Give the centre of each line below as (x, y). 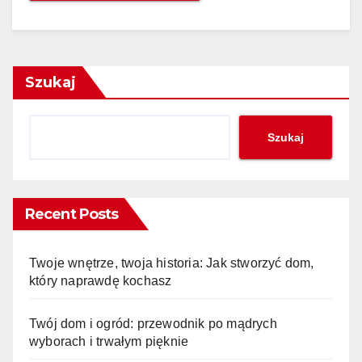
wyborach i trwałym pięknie (109, 342)
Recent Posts (72, 215)
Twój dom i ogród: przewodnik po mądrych (153, 324)
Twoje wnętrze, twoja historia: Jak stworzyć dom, (172, 263)
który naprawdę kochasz (101, 281)
